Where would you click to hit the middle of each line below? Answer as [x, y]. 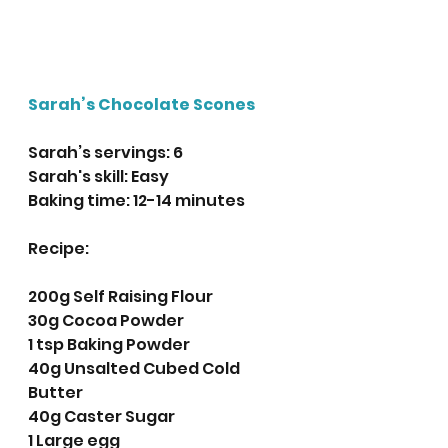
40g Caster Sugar [101, 416]
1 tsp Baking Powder [109, 344]
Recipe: [58, 248]
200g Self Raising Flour [120, 296]
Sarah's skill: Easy [98, 176]
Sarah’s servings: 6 [105, 152]
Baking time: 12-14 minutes [136, 200]
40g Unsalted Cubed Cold [135, 368]
